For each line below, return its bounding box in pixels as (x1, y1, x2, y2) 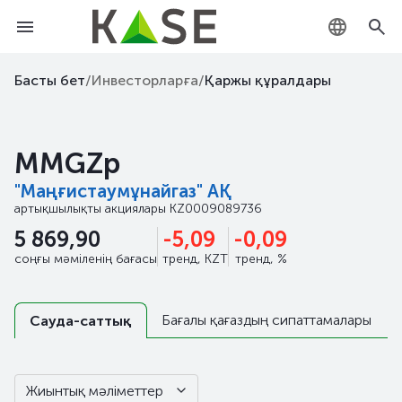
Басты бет (14, 72, 85, 89)
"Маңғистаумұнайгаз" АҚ (14, 180, 232, 202)
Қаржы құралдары (205, 72, 331, 89)
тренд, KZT (162, 251, 228, 267)
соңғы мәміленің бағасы (14, 251, 157, 267)
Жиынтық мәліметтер (26, 381, 163, 399)
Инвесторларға (92, 72, 198, 89)
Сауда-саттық (30, 312, 132, 329)
